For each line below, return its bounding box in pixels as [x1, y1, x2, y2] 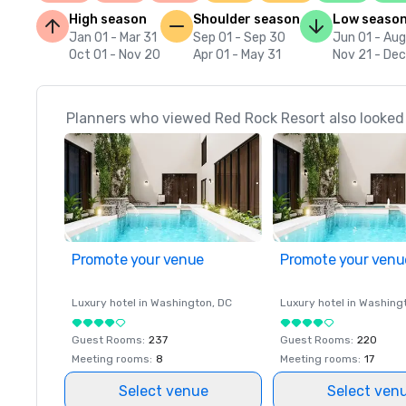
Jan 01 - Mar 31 [69, 30, 157, 45]
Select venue [118, 382, 208, 400]
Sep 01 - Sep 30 [193, 30, 285, 45]
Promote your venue [72, 251, 204, 268]
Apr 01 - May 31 [193, 47, 281, 63]
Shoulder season [193, 12, 300, 27]
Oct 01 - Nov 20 [69, 47, 160, 63]
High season [69, 12, 147, 27]
